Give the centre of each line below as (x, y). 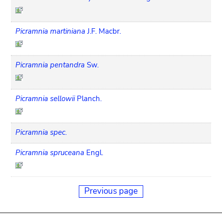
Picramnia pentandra (50, 65)
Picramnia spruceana (50, 152)
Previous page (111, 191)
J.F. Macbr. (104, 31)
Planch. (89, 98)
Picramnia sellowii (45, 98)
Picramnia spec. (41, 132)
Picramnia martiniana (51, 31)
